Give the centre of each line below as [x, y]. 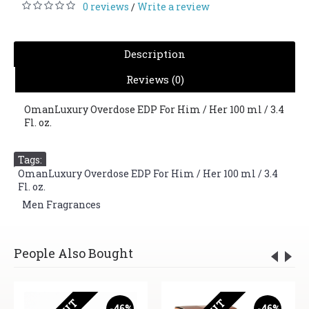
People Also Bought [73, 253]
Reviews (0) [155, 79]
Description [154, 54]
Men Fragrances [61, 205]
